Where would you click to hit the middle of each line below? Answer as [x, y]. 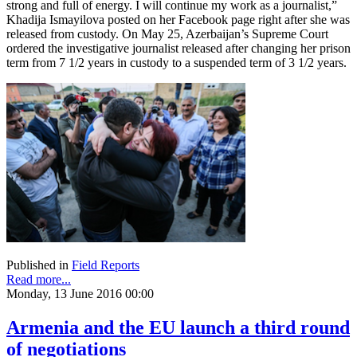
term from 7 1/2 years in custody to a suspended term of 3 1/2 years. [177, 62]
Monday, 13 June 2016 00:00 [80, 293]
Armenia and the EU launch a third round [178, 327]
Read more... [39, 279]
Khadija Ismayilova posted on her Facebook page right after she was [178, 19]
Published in [37, 265]
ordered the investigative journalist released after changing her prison [178, 48]
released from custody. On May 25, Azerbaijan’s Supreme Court [167, 33]
